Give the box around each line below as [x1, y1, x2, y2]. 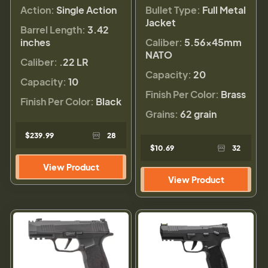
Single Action [56, 4, 117, 17]
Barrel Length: [20, 23, 86, 36]
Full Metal [202, 4, 246, 17]
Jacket [145, 16, 176, 29]
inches [20, 36, 50, 49]
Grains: [145, 108, 178, 121]
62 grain [180, 108, 217, 121]
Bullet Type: [145, 4, 200, 17]
